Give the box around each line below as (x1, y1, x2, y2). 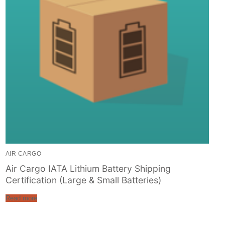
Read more (5, 194, 37, 202)
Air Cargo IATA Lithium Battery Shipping (5, 163, 171, 174)
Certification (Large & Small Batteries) (5, 175, 161, 186)
